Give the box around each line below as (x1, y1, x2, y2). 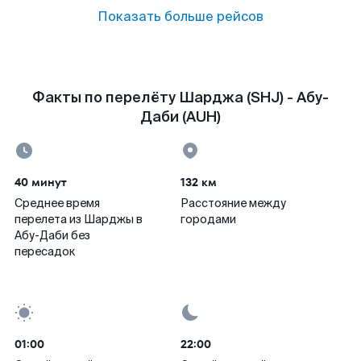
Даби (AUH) (140, 107, 221, 127)
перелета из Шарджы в (15, 212, 143, 226)
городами (180, 212, 236, 226)
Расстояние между (180, 196, 286, 210)
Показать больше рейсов (98, 8, 263, 25)
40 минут (15, 174, 67, 190)
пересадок (15, 244, 75, 259)
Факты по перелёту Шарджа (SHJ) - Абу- (32, 88, 329, 107)
